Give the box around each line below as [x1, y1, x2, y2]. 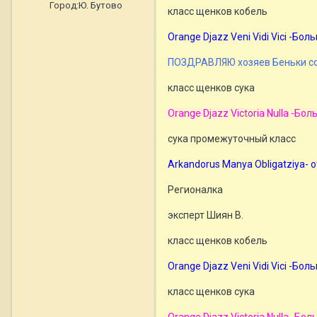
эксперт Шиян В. [168, 209, 243, 221]
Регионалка [168, 184, 223, 196]
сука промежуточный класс [168, 133, 296, 145]
